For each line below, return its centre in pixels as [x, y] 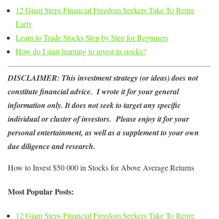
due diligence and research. [52, 146]
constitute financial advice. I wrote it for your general [93, 91]
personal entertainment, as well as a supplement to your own [103, 132]
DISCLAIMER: [35, 77]
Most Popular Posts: [41, 191]
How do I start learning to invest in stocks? [81, 51]
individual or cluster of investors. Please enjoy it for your [99, 119]
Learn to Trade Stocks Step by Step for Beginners [92, 37]
